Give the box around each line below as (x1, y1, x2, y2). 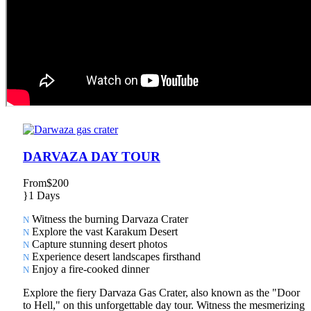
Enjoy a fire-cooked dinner (29, 263, 149, 276)
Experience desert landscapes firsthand (29, 251, 201, 263)
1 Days (28, 190, 60, 202)
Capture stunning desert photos (29, 238, 167, 251)
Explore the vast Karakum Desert (29, 226, 178, 238)
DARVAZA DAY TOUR (23, 149, 160, 164)
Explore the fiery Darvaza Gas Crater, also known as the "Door (23, 287, 300, 299)
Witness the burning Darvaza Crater (29, 213, 188, 226)
